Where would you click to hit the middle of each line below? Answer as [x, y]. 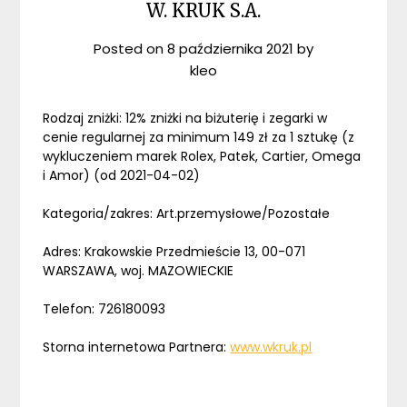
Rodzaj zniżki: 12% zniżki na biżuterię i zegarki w [185, 119]
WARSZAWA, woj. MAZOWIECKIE [139, 271]
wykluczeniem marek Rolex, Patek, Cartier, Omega [202, 157]
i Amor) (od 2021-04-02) [122, 176]
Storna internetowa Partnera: [137, 347]
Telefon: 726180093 [104, 309]
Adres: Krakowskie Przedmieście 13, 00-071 [174, 252]
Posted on [130, 49]
